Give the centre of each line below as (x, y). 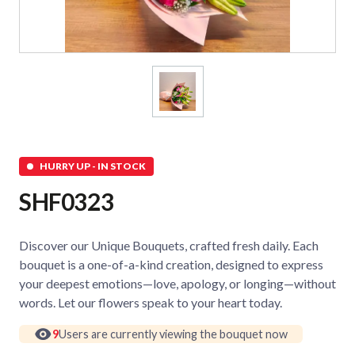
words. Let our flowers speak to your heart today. (151, 302)
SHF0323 (67, 201)
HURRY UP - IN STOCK (93, 166)
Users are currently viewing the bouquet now (173, 334)
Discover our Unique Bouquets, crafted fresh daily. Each (169, 245)
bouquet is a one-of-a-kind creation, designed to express (171, 264)
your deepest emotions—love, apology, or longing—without (177, 283)
